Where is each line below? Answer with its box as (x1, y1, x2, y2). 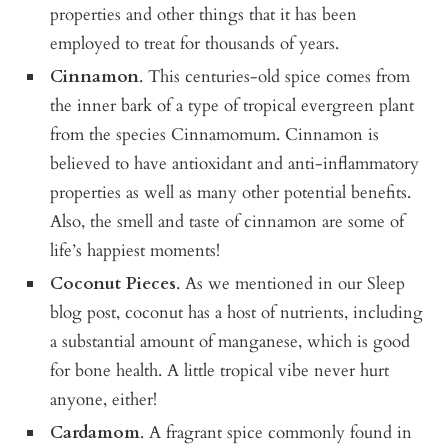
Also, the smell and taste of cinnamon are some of (50, 209, 405, 233)
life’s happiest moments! (50, 238, 221, 262)
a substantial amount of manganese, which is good (50, 329, 411, 353)
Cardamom (50, 420, 141, 444)
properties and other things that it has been (50, 2, 358, 26)
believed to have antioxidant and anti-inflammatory (50, 151, 420, 175)
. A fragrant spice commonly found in (140, 420, 413, 444)
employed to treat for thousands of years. (50, 31, 340, 55)
